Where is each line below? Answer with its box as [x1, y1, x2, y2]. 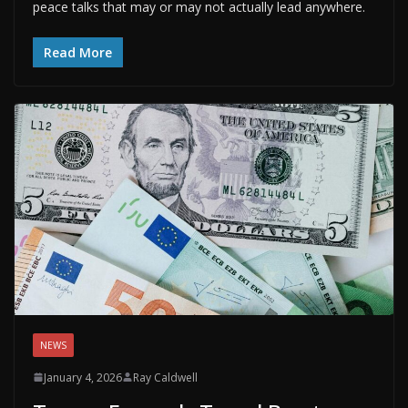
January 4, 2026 [44, 369, 122, 385]
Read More [44, 44, 112, 62]
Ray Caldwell [133, 369, 198, 385]
